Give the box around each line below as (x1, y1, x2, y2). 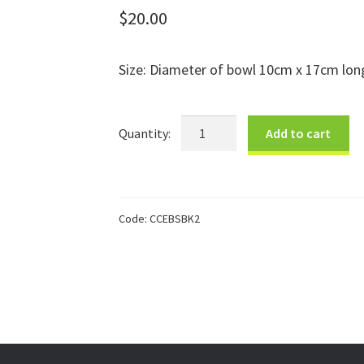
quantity (180, 197, 227, 214)
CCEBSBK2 (149, 211, 200, 227)
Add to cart (266, 124, 331, 141)
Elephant (180, 136, 232, 153)
